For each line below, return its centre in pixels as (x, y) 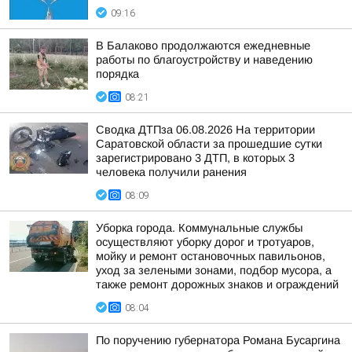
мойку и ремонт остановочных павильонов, (211, 256)
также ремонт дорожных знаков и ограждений (217, 284)
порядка (117, 74)
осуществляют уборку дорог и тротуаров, (205, 242)
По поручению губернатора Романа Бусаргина (218, 340)
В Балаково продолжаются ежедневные (203, 46)
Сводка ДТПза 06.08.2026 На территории (205, 130)
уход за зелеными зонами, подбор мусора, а (214, 270)
